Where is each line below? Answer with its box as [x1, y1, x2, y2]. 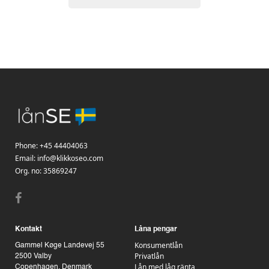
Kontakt [15, 225, 42, 233]
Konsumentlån [134, 240, 183, 250]
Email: [15, 153, 37, 163]
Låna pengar [134, 225, 177, 233]
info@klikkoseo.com [37, 153, 103, 163]
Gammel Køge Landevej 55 [15, 241, 104, 249]
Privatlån [134, 250, 164, 261]
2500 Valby [15, 252, 52, 260]
